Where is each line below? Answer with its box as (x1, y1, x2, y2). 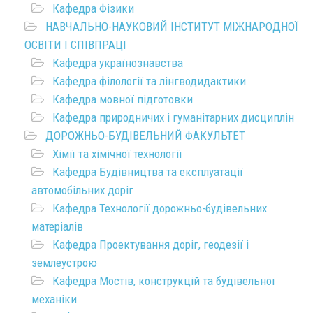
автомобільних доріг (31, 183, 133, 197)
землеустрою (31, 256, 97, 270)
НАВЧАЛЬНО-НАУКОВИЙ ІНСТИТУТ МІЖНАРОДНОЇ (45, 20, 298, 34)
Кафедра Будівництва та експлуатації (52, 165, 243, 179)
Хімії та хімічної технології (52, 147, 182, 161)
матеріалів (31, 219, 83, 233)
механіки (31, 292, 77, 306)
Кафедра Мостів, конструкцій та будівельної (52, 274, 275, 288)
